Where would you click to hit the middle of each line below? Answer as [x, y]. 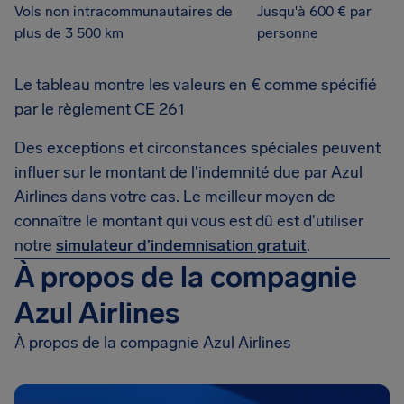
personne [288, 33]
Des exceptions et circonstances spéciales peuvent [197, 148]
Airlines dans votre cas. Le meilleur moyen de [175, 197]
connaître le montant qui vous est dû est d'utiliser [189, 221]
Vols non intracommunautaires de [124, 11]
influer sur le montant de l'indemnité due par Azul [188, 172]
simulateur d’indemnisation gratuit [181, 245]
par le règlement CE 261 [100, 109]
